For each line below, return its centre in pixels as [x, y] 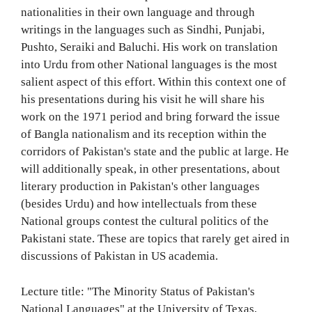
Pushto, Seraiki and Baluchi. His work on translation [149, 47]
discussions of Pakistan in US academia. [119, 256]
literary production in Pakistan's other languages [140, 186]
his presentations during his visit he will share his [143, 99]
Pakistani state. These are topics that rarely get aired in [155, 239]
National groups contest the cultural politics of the [145, 221]
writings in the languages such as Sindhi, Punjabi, [143, 30]
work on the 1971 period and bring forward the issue [150, 117]
